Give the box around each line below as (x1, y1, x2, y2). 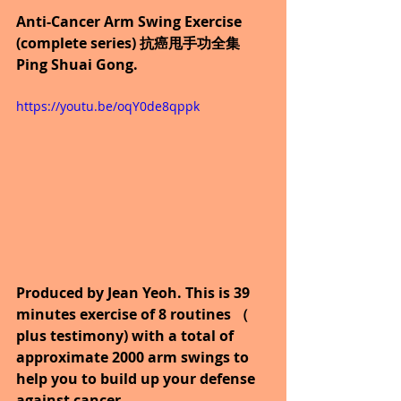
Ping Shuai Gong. (16, 54, 138, 74)
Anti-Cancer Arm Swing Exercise (16, 11, 245, 31)
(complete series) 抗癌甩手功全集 (16, 32, 243, 53)
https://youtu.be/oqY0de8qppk (16, 97, 200, 115)
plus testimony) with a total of (16, 326, 237, 346)
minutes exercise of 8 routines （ (16, 304, 252, 325)
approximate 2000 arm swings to (16, 347, 252, 368)
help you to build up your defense (16, 369, 259, 389)
